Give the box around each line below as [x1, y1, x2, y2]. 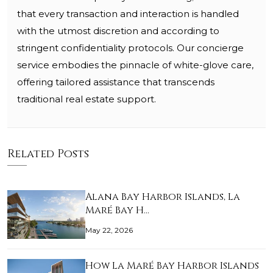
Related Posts [7, 146, 89, 162]
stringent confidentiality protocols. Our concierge [17, 42, 244, 54]
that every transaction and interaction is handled [17, 8, 239, 20]
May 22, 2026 [85, 225, 133, 235]
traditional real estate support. [17, 93, 156, 105]
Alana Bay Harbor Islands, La [85, 190, 240, 204]
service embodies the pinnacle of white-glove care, [17, 59, 253, 71]
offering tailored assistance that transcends [17, 76, 214, 88]
